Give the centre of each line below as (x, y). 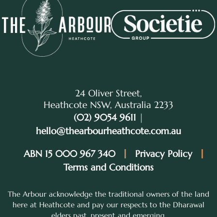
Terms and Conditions (108, 167)
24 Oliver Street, (108, 93)
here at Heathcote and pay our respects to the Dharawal (108, 205)
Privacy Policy (163, 153)
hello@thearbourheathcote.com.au (108, 131)
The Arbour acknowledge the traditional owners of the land (108, 194)
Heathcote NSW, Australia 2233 (108, 105)
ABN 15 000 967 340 (69, 153)
